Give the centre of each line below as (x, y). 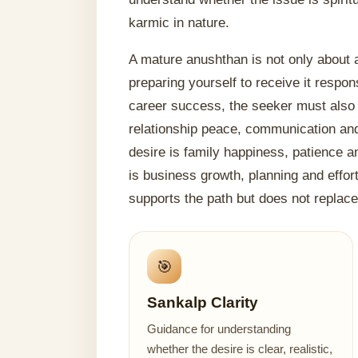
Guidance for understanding (219, 329)
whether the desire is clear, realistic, (240, 349)
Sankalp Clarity (203, 302)
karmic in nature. (179, 22)
